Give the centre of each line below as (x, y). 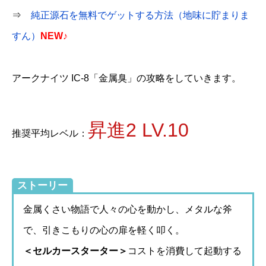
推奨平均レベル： (50, 133)
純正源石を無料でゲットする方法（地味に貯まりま (140, 15)
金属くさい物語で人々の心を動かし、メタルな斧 (128, 209)
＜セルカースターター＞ (75, 251)
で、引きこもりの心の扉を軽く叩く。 (104, 230)
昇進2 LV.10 (138, 130)
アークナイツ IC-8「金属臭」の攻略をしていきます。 (126, 78)
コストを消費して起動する (185, 251)
